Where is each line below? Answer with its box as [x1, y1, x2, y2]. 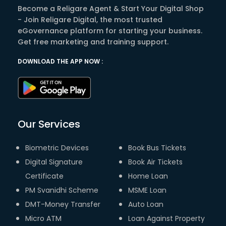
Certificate [25, 171, 64, 182]
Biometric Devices [25, 143, 89, 153]
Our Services [18, 117, 80, 132]
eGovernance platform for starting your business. [18, 26, 202, 36]
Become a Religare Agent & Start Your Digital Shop [18, 4, 204, 14]
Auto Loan [128, 199, 163, 210]
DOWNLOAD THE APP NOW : [18, 57, 103, 66]
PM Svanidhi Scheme [25, 185, 98, 196]
